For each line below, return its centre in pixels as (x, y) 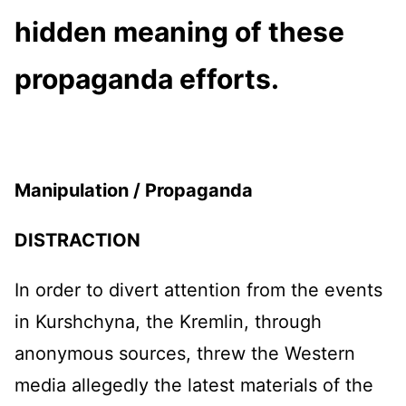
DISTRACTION (77, 241)
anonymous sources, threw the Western (185, 354)
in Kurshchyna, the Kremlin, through (168, 322)
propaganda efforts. (147, 79)
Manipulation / (80, 191)
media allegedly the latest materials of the (194, 386)
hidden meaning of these (179, 32)
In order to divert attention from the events (198, 290)
